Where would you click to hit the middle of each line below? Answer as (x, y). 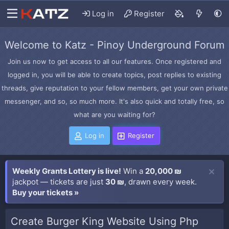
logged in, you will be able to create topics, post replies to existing (114, 75)
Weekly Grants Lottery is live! (67, 171)
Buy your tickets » (45, 192)
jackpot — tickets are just (59, 182)
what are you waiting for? (114, 114)
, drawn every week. (161, 182)
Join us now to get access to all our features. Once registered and (114, 61)
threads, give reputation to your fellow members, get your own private (114, 88)
